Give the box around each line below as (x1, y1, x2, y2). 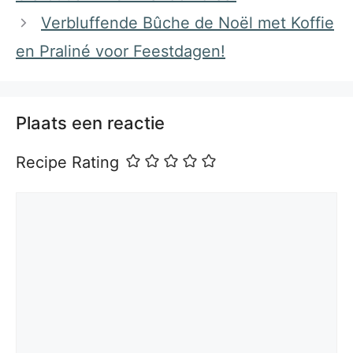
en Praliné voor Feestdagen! (16, 42, 225, 61)
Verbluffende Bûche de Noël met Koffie (41, 13, 334, 33)
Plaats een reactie (16, 113, 165, 134)
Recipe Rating (16, 153, 119, 173)
